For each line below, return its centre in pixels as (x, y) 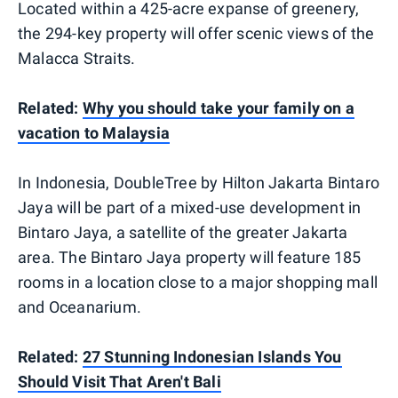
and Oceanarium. (80, 307)
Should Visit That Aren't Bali (119, 382)
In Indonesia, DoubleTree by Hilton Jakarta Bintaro (199, 183)
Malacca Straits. (77, 59)
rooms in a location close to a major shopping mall (198, 283)
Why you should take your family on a (219, 108)
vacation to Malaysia (94, 133)
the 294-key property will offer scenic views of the (196, 34)
